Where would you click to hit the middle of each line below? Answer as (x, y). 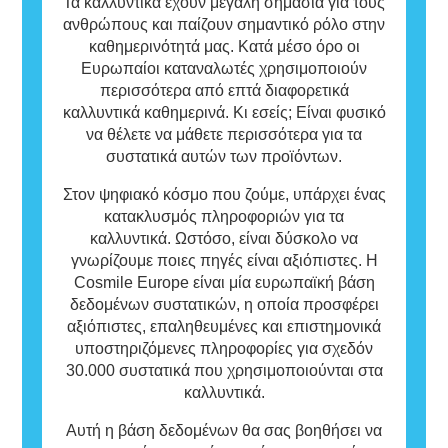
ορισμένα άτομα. (106, 23)
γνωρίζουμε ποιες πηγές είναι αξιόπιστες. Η (224, 260)
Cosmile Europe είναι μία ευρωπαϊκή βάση (224, 282)
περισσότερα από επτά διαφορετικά (224, 90)
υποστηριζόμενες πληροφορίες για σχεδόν (224, 348)
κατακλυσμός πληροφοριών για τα (224, 216)
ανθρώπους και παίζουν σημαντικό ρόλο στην (224, 24)
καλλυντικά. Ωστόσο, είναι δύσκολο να (224, 238)
